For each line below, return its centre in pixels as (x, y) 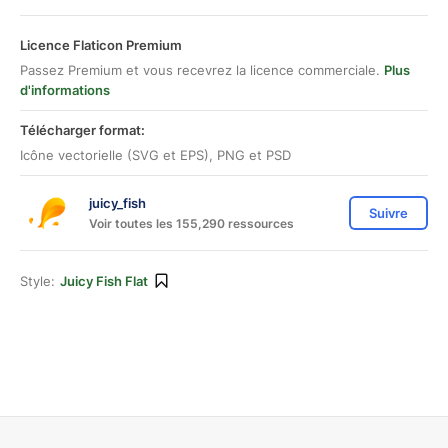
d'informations (65, 90)
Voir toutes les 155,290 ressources (191, 223)
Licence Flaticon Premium (101, 45)
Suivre (388, 213)
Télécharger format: (82, 130)
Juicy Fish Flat (104, 281)
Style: (37, 281)
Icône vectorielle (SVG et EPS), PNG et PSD (155, 155)
